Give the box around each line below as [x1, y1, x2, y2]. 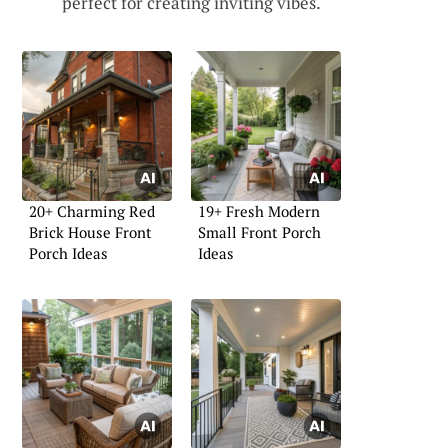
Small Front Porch [198, 222, 321, 243]
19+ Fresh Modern [198, 201, 320, 222]
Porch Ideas [29, 243, 108, 264]
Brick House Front [29, 222, 152, 243]
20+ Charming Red [29, 201, 155, 222]
